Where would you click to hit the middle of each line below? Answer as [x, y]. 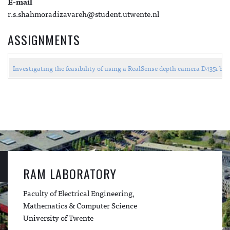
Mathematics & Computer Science [80, 205]
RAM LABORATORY [70, 173]
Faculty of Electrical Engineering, [79, 193]
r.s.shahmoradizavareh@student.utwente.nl [83, 13]
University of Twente [58, 217]
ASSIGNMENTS [44, 39]
